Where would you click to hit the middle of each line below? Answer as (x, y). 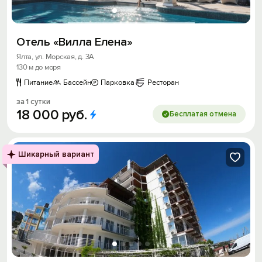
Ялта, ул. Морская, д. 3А (56, 57)
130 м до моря (39, 67)
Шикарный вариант (56, 154)
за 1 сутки (33, 102)
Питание (38, 82)
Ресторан (163, 82)
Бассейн (77, 82)
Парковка (118, 82)
